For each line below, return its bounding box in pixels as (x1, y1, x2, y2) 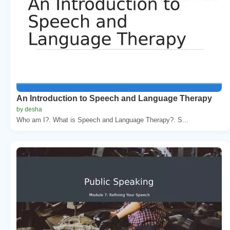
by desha (16, 105, 42, 113)
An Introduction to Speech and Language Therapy (16, 93, 212, 103)
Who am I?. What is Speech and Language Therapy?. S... (16, 116, 188, 124)
